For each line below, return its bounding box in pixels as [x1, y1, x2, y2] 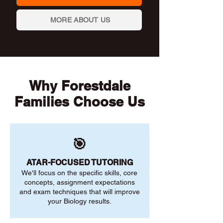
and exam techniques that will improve [19, 188, 140, 196]
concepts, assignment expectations [24, 178, 135, 186]
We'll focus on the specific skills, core [21, 169, 137, 177]
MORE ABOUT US [50, 16, 111, 24]
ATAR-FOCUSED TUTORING [26, 158, 133, 167]
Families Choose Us [14, 94, 145, 110]
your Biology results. [47, 197, 111, 205]
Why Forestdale [28, 78, 130, 94]
